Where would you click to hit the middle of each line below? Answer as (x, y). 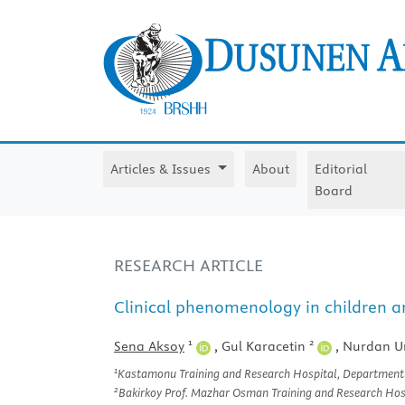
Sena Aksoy (149, 347)
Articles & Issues (162, 170)
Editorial (340, 170)
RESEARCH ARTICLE (188, 266)
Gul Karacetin (265, 347)
